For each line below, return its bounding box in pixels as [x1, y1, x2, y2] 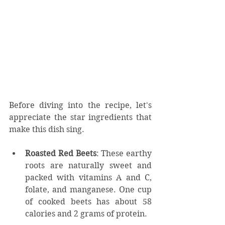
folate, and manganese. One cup [25, 184, 152, 194]
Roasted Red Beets [25, 148, 96, 158]
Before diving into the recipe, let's [9, 100, 152, 110]
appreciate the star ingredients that [9, 112, 152, 122]
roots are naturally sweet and [25, 160, 152, 170]
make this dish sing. [9, 124, 84, 134]
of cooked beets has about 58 [25, 196, 152, 206]
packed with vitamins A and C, [25, 172, 152, 182]
